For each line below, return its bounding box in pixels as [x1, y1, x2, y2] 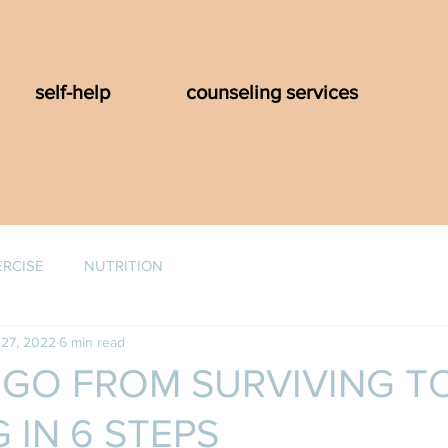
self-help [35, 81, 110, 103]
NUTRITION [84, 256, 163, 274]
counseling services [186, 81, 358, 103]
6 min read [59, 333, 125, 350]
